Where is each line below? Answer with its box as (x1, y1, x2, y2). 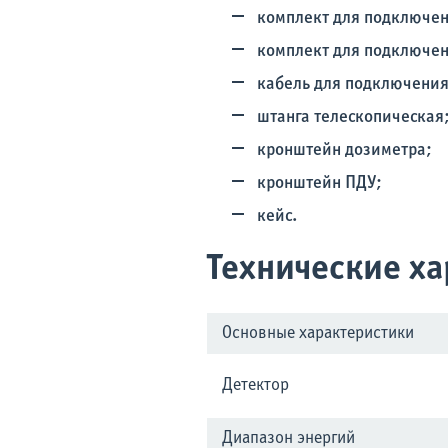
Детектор (222, 377, 289, 394)
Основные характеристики (222, 325, 414, 342)
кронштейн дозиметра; (257, 142, 432, 159)
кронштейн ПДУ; (257, 175, 382, 192)
